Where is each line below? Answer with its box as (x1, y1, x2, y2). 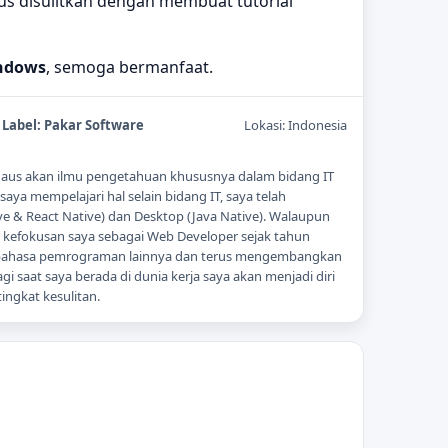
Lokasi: (244, 116, 288, 135)
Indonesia (288, 116, 347, 135)
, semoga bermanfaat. (46, 56, 213, 79)
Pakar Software (43, 116, 144, 135)
